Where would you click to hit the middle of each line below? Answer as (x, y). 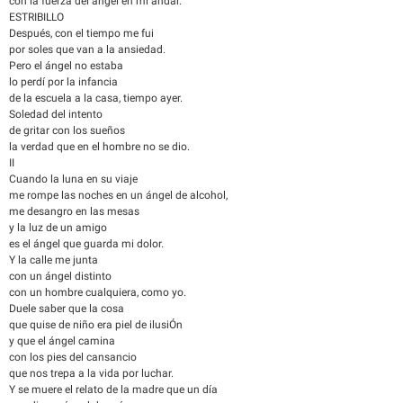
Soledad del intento (56, 114)
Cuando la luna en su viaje (73, 179)
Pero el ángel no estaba (66, 66)
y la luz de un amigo (58, 228)
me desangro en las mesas (74, 211)
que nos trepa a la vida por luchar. (91, 373)
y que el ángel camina (62, 341)
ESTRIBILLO (36, 17)
